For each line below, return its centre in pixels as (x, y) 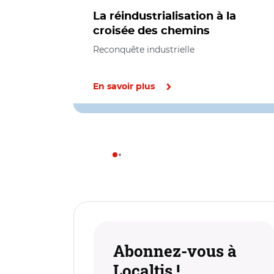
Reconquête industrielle (144, 50)
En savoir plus (124, 87)
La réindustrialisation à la (165, 17)
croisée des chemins (151, 31)
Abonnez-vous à (175, 251)
